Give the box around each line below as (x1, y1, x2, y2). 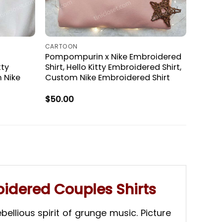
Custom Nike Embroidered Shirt (45, 71, 170, 83)
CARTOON (45, 42, 78, 51)
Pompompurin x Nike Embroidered (45, 51, 181, 62)
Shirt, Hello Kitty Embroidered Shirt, (45, 61, 181, 73)
